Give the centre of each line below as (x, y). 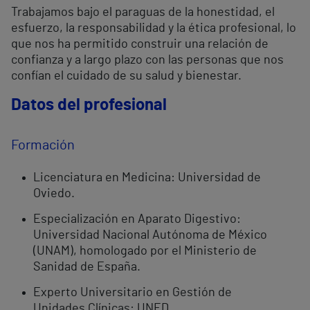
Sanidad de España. (87, 267)
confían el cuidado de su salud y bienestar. (126, 76)
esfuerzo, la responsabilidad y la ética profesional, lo (154, 29)
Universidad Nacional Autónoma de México (150, 236)
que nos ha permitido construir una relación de (140, 45)
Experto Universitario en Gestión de (133, 293)
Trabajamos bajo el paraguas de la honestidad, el (143, 13)
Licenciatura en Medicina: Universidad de (147, 178)
